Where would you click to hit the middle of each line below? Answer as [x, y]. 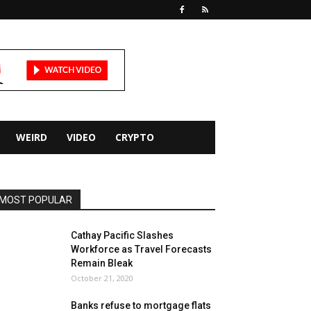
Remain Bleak [102, 263]
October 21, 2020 [102, 278]
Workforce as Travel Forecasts [141, 249]
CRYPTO [135, 137]
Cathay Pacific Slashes [122, 235]
